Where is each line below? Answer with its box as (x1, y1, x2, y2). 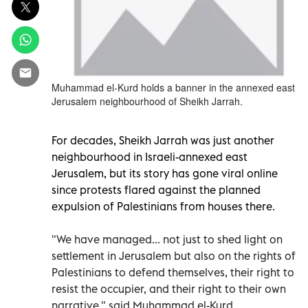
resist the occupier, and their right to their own (52, 281, 286, 296)
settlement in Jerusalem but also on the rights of (52, 248, 296, 263)
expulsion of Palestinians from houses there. (52, 199, 275, 213)
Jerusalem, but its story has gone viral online (52, 166, 278, 180)
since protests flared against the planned (52, 182, 261, 197)
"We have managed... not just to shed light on (52, 232, 283, 246)
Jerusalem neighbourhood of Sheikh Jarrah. (52, 93, 243, 108)
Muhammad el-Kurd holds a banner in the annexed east (52, 80, 295, 94)
